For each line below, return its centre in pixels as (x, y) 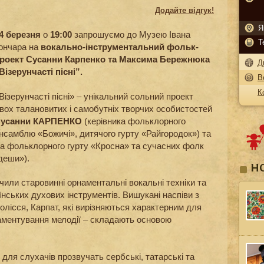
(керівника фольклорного (134, 121)
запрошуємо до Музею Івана (131, 35)
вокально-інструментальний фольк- (120, 47)
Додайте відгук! (184, 10)
